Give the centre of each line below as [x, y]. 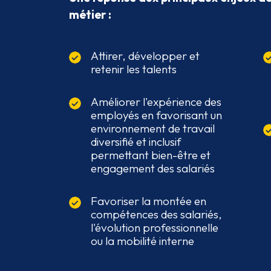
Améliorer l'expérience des [156, 102]
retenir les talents [134, 69]
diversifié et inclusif [136, 142]
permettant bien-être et [151, 155]
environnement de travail [153, 129]
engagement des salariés [153, 168]
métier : [90, 15]
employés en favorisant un [156, 115]
